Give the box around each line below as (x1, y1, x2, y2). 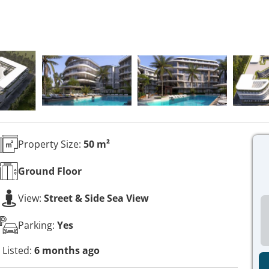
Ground (18, 164, 55, 178)
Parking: (18, 218, 57, 232)
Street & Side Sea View (44, 191, 149, 205)
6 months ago (34, 244, 100, 257)
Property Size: (18, 137, 83, 151)
